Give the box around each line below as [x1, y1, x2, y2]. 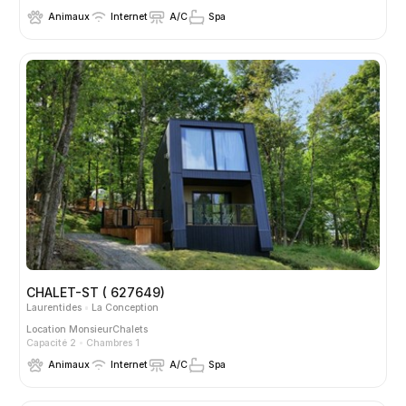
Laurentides [26, 302, 82, 314]
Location [26, 323, 69, 335]
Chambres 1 [85, 336, 140, 349]
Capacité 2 [26, 336, 76, 349]
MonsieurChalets [69, 323, 148, 335]
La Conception [91, 302, 159, 314]
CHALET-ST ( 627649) [26, 285, 165, 301]
